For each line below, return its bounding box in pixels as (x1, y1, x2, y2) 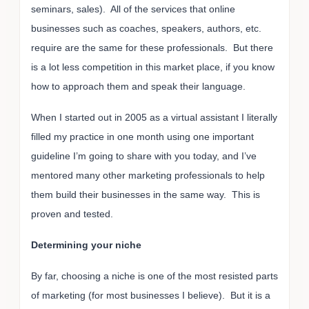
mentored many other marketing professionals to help (31, 169, 265, 181)
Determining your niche (31, 239, 141, 250)
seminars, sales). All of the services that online (31, 3, 235, 15)
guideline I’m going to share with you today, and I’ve (31, 150, 257, 161)
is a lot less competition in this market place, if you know (31, 61, 275, 73)
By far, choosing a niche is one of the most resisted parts (31, 270, 278, 281)
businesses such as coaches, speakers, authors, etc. (31, 23, 261, 34)
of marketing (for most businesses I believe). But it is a (31, 289, 270, 301)
